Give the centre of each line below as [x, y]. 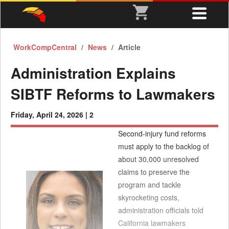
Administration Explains [93, 73]
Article [129, 47]
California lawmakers [152, 223]
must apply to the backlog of [164, 146]
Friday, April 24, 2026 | [50, 114]
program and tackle [150, 185]
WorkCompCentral [46, 47]
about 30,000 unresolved [158, 159]
